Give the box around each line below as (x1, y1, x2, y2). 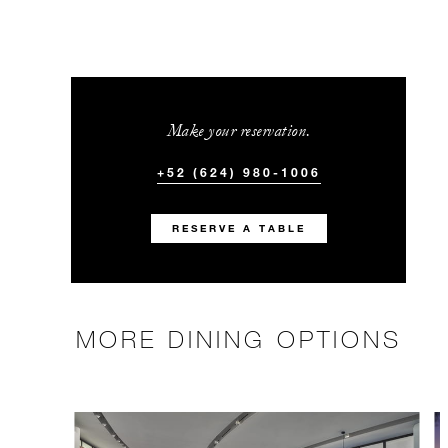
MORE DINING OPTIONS (76, 324, 402, 354)
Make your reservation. (166, 120, 311, 142)
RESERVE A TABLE (171, 222, 306, 236)
